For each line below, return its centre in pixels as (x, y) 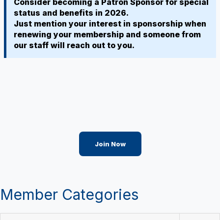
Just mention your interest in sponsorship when (110, 24)
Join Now (110, 144)
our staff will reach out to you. (74, 45)
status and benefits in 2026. (71, 13)
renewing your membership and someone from (107, 34)
